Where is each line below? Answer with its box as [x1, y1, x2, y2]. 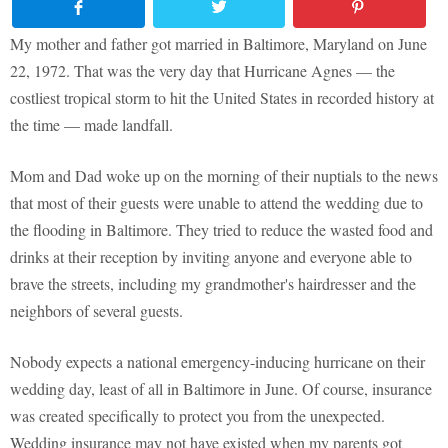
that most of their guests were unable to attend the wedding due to [10, 192, 423, 214]
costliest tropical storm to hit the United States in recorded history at [10, 87, 434, 109]
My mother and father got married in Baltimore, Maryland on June [10, 33, 427, 55]
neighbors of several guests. [10, 300, 183, 322]
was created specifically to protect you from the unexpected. [10, 405, 385, 427]
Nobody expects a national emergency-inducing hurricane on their [10, 351, 425, 373]
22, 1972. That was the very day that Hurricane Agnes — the [10, 60, 395, 82]
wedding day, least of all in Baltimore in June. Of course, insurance [10, 378, 432, 400]
